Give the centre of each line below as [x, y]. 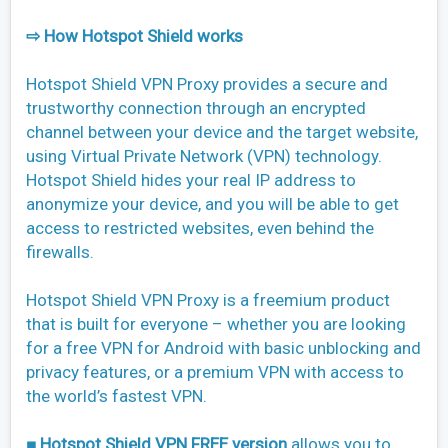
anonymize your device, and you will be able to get [212, 204]
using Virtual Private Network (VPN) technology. [204, 156]
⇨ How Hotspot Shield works [134, 36]
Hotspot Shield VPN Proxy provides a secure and [207, 84]
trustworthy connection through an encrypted [196, 108]
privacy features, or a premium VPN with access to [215, 372]
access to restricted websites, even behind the [200, 228]
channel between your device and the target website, [222, 132]
